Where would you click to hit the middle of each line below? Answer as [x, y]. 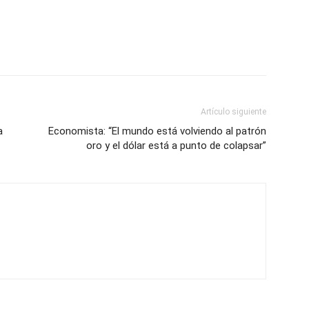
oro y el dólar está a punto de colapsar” [176, 146]
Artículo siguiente [233, 112]
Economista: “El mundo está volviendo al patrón [157, 131]
